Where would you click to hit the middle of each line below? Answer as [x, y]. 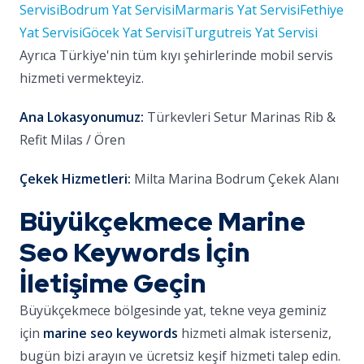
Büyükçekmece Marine [162, 221]
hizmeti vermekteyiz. [82, 78]
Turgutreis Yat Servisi [251, 32]
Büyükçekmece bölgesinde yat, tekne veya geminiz [173, 310]
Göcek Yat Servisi [134, 32]
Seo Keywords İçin [135, 252]
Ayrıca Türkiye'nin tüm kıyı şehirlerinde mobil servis [176, 55]
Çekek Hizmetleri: [75, 179]
